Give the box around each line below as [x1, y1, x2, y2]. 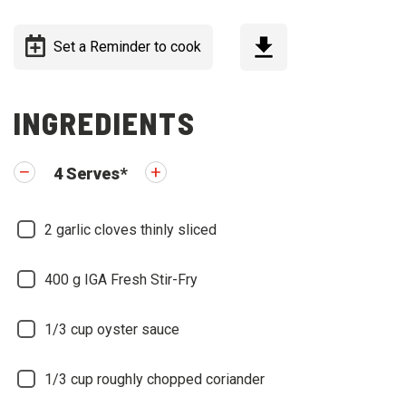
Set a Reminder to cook [53, 38, 201, 55]
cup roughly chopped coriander [71, 371, 265, 388]
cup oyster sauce [71, 321, 179, 338]
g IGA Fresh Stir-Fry [72, 271, 198, 288]
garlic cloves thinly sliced [56, 221, 217, 238]
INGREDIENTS [14, 104, 196, 141]
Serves [66, 164, 120, 183]
